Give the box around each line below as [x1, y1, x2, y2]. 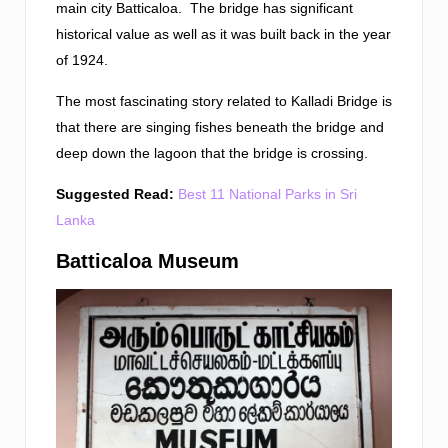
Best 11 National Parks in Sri [178, 186, 357, 202]
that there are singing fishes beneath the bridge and [56, 119, 384, 135]
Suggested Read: [56, 186, 174, 202]
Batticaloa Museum [56, 250, 239, 272]
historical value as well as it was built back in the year [56, 26, 391, 42]
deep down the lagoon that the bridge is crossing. [56, 145, 368, 161]
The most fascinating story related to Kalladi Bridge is [56, 93, 392, 109]
